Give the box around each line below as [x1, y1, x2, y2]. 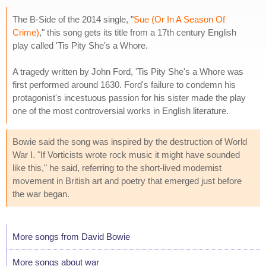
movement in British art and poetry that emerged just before [12, 175, 242, 186]
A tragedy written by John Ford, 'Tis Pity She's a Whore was [12, 66, 243, 77]
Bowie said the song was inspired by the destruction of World [12, 136, 247, 147]
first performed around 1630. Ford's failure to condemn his [12, 79, 236, 90]
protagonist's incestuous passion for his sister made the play [12, 92, 246, 103]
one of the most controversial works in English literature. [12, 105, 229, 116]
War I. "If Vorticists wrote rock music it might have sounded [12, 149, 240, 160]
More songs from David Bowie [12, 231, 130, 242]
